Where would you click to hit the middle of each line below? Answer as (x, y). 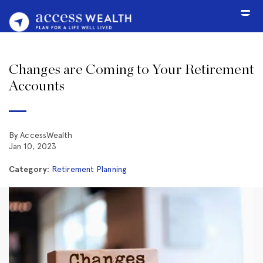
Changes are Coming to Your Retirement (131, 70)
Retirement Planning (89, 169)
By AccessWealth (41, 135)
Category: (29, 170)
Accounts (37, 87)
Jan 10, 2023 (33, 146)
